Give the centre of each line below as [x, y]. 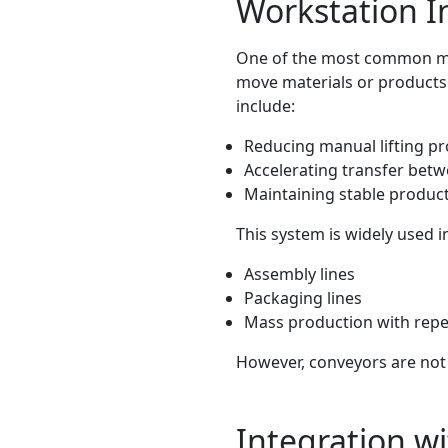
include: [265, 105]
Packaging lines [303, 297]
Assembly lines [299, 273]
